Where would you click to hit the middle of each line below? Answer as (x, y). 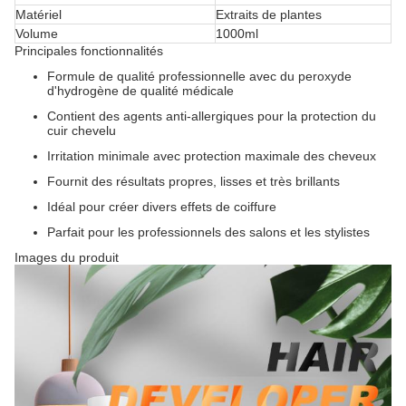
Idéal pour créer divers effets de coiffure (162, 207)
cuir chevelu (82, 130)
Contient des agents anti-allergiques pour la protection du (212, 116)
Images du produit (67, 257)
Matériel (39, 14)
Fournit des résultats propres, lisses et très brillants (193, 181)
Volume (37, 34)
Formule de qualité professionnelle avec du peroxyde (199, 76)
